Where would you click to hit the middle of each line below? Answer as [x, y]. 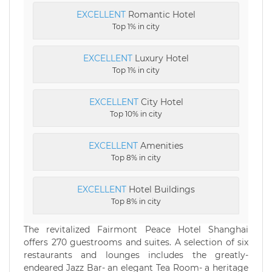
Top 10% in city [136, 114]
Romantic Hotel [161, 15]
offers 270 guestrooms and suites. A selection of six [136, 242]
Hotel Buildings [161, 189]
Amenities [161, 146]
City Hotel [161, 102]
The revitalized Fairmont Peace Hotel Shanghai [136, 229]
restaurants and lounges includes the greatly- [136, 255]
